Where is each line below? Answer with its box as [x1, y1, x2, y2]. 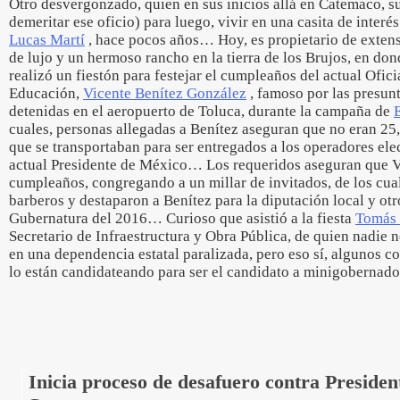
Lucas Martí [9, 31, 85, 48]
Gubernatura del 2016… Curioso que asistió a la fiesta [9, 210, 355, 227]
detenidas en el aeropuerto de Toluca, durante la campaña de [9, 103, 394, 120]
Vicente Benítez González [83, 85, 246, 102]
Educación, [9, 85, 83, 102]
